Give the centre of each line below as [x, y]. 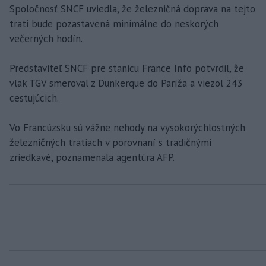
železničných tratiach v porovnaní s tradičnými [110, 143]
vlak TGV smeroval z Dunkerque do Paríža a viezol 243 [126, 83]
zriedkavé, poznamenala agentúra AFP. [92, 158]
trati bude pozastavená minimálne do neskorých [114, 24]
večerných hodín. [46, 39]
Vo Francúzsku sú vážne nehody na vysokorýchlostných [127, 128]
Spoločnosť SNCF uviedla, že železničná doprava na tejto [132, 9]
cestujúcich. [34, 98]
